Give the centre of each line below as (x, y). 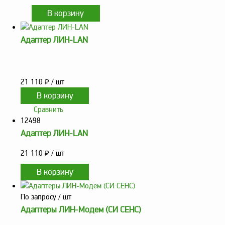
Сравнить (48, 109)
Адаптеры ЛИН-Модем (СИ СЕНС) (81, 210)
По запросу (38, 197)
